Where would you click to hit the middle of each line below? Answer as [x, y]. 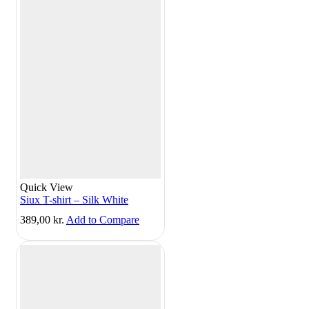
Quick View [47, 188]
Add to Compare [103, 220]
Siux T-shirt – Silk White [74, 200]
